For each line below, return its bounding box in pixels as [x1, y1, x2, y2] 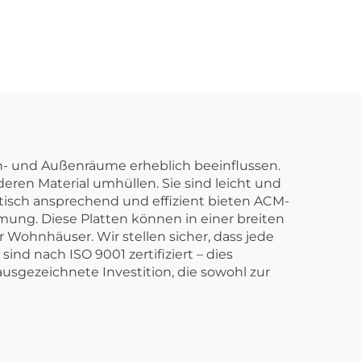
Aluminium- [122, 51, 242, 74]
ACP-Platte [127, 24, 238, 48]
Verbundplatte [108, 77, 256, 101]
